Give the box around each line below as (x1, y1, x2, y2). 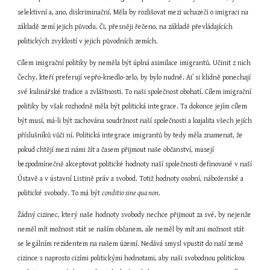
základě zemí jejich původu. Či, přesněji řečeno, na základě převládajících (17, 23, 233, 31)
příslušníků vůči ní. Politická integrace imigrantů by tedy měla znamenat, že (17, 131, 243, 139)
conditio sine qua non (102, 189, 159, 197)
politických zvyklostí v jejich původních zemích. (17, 37, 159, 45)
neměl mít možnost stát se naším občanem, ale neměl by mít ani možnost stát (17, 225, 245, 233)
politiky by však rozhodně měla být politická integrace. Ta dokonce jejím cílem (17, 102, 248, 110)
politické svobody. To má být (17, 189, 102, 197)
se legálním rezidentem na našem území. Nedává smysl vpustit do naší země (17, 240, 244, 248)
